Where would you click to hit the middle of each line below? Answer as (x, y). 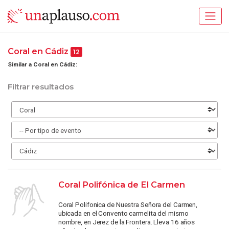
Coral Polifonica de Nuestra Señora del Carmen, (128, 205)
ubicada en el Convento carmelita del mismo (123, 213)
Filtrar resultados (41, 87)
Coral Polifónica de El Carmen (121, 185)
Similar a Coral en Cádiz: (42, 64)
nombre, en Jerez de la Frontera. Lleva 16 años (127, 222)
